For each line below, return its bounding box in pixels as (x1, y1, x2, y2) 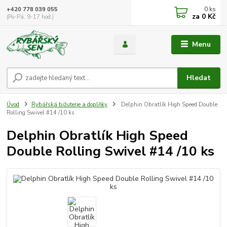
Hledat (186, 73, 211, 83)
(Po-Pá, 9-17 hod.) (7, 13, 54, 21)
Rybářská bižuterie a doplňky (31, 101, 107, 109)
